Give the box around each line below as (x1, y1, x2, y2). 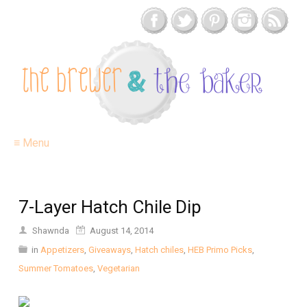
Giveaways (88, 245, 131, 255)
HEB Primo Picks (188, 245, 252, 255)
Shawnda (32, 225, 69, 236)
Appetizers (40, 245, 84, 255)
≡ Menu (14, 136, 49, 149)
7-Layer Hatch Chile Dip (19, 197, 201, 217)
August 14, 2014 (90, 225, 153, 236)
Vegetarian (97, 263, 140, 273)
